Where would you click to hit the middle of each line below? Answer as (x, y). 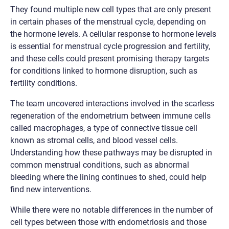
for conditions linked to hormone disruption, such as (104, 71)
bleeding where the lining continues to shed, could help (108, 177)
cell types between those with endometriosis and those (108, 222)
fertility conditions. (44, 83)
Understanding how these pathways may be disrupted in (111, 152)
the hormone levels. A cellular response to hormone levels (113, 34)
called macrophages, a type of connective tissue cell (104, 128)
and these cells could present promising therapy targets (110, 58)
